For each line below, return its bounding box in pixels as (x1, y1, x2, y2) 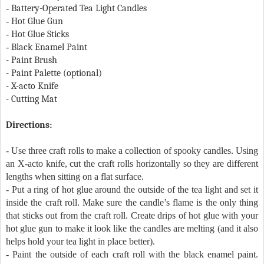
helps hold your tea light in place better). (6, 236, 155, 247)
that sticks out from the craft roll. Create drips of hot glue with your (6, 210, 258, 221)
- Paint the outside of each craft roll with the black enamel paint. (6, 249, 258, 260)
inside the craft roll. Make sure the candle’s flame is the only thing (6, 197, 258, 208)
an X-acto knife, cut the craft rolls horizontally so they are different (6, 159, 258, 169)
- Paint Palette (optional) (6, 68, 102, 79)
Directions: (6, 120, 52, 131)
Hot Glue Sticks (11, 29, 69, 40)
